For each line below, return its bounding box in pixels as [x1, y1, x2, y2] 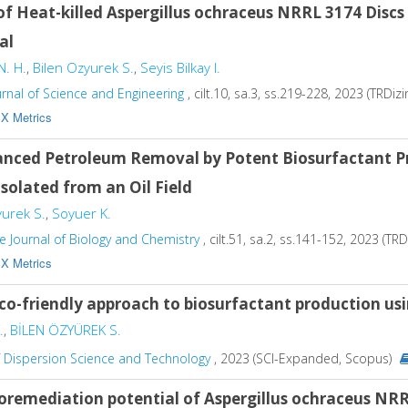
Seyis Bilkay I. [140, 58, 220, 76]
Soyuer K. [52, 204, 111, 222]
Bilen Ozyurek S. [33, 58, 134, 76]
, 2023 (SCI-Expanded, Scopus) [210, 349, 395, 367]
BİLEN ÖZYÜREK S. [10, 321, 121, 339]
